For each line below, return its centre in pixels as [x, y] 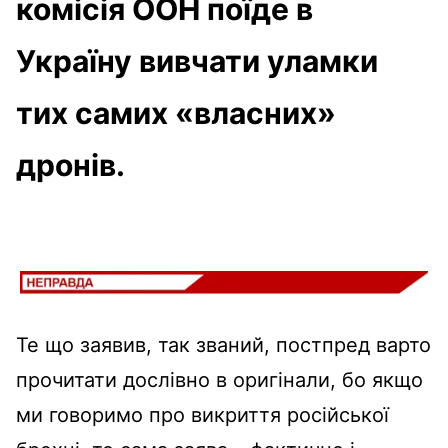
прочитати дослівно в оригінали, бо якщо [219, 379]
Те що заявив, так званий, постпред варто [223, 344]
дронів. [70, 164]
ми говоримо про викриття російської [202, 414]
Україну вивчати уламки [197, 60]
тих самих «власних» [176, 112]
